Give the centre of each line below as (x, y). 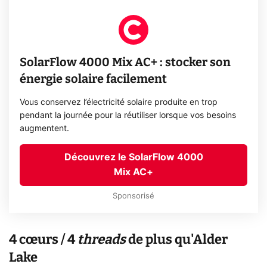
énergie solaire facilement (94, 79)
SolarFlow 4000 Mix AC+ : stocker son (125, 62)
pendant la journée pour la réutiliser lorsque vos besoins (128, 116)
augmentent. (45, 129)
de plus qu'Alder (177, 239)
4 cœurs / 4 (43, 239)
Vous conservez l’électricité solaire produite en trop (119, 103)
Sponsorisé (133, 197)
